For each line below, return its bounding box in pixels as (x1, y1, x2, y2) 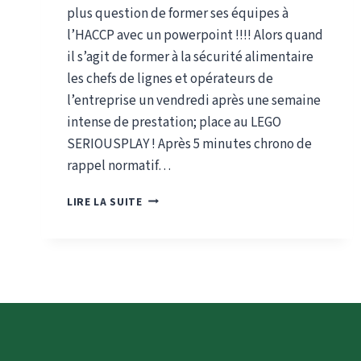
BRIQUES (141, 326, 191, 342)
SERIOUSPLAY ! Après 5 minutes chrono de (67, 134, 312, 154)
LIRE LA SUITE (67, 193, 143, 210)
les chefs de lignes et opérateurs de (67, 68, 273, 89)
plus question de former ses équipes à (67, 3, 288, 23)
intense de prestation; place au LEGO (67, 112, 281, 132)
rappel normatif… (67, 156, 171, 176)
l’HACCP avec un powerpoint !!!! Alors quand (67, 25, 323, 45)
